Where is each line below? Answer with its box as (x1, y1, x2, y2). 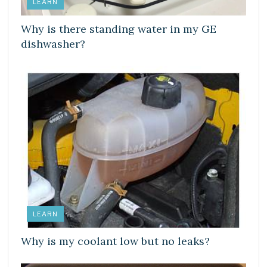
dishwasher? (21, 37, 85, 51)
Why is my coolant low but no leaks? (21, 234, 210, 248)
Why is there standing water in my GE (21, 22, 216, 36)
